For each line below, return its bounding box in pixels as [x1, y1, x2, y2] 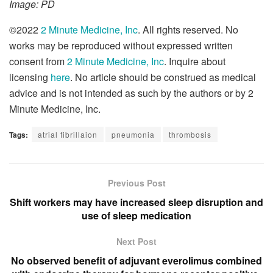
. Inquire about [164, 54, 225, 68]
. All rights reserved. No [138, 22, 238, 37]
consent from [9, 54, 67, 68]
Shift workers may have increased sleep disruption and [10, 194, 263, 209]
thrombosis [169, 129, 211, 140]
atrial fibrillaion [38, 129, 97, 140]
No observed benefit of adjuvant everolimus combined [11, 253, 262, 268]
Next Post [116, 235, 157, 247]
